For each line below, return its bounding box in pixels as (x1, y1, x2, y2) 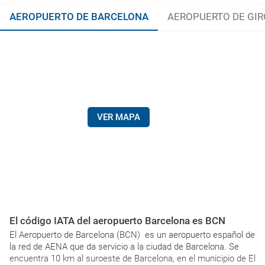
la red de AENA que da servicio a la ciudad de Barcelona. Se (9, 241, 239, 252)
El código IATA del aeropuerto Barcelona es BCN (9, 215, 225, 227)
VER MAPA (96, 112, 140, 122)
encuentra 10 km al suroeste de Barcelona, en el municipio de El (9, 253, 256, 264)
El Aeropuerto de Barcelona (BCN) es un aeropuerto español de (9, 230, 255, 240)
